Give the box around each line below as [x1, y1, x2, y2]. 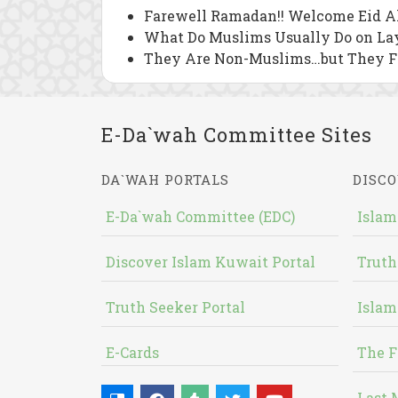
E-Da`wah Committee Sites [101, 122, 372, 147]
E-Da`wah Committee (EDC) [106, 207, 295, 226]
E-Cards [106, 343, 159, 362]
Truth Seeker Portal [106, 298, 245, 316]
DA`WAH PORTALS [101, 171, 229, 188]
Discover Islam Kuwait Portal [106, 252, 315, 271]
